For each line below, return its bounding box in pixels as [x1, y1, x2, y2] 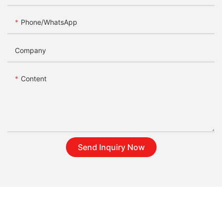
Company [15, 46, 46, 55]
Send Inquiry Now [77, 142, 145, 153]
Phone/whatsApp [21, 18, 77, 27]
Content [21, 74, 47, 83]
